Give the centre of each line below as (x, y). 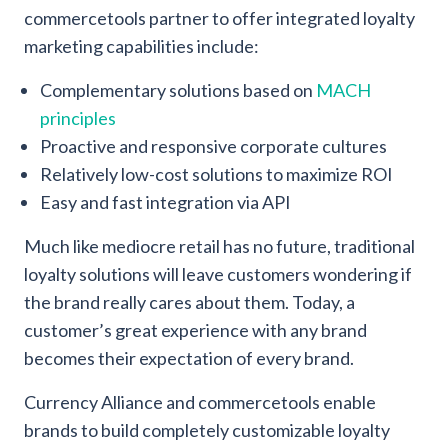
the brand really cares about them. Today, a (189, 301)
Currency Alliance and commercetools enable (200, 401)
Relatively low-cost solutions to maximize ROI (216, 173)
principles (78, 117)
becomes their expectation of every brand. (189, 357)
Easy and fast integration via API (165, 201)
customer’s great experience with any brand (195, 329)
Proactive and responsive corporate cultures (213, 145)
